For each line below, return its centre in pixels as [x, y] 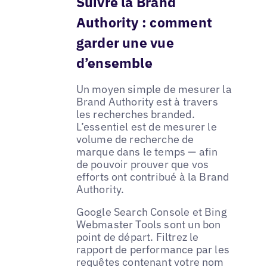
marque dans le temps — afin [147, 151]
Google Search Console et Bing [151, 212]
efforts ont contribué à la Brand [153, 176]
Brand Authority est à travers [147, 101]
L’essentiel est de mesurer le [146, 126]
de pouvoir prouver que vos [142, 164]
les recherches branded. [135, 114]
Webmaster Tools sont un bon [148, 224]
